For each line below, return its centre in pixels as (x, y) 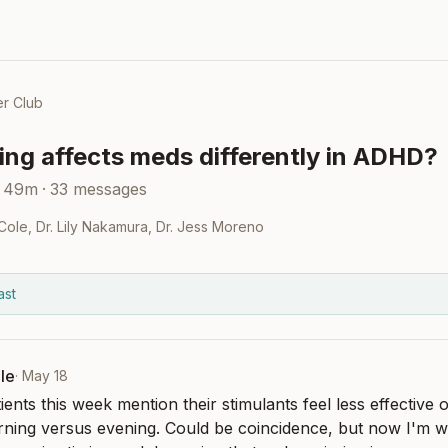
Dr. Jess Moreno (210, 226)
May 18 (45, 375)
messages (110, 189)
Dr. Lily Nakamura (92, 226)
